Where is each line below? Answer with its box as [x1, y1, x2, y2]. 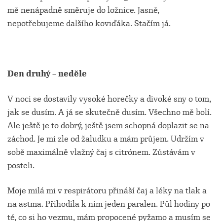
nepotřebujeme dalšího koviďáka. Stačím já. [7, 18, 171, 29]
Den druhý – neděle [7, 69, 87, 79]
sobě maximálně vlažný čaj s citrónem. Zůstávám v [7, 147, 195, 157]
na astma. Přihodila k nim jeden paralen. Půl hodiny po [7, 199, 210, 209]
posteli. [7, 160, 35, 171]
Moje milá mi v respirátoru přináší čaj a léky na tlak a [7, 185, 207, 196]
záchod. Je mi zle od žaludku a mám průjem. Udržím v [7, 134, 204, 144]
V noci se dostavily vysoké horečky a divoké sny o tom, [7, 94, 211, 104]
